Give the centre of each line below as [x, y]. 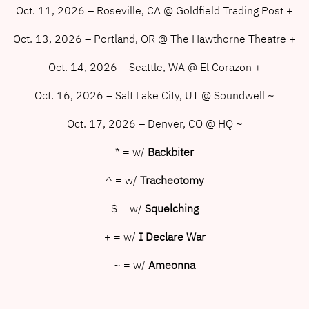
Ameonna [172, 265]
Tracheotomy [172, 180]
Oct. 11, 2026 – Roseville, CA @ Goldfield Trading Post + [154, 10]
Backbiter [171, 151]
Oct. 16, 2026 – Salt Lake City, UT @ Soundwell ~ [154, 95]
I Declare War [172, 236]
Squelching [171, 208]
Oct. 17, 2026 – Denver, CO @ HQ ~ [154, 123]
